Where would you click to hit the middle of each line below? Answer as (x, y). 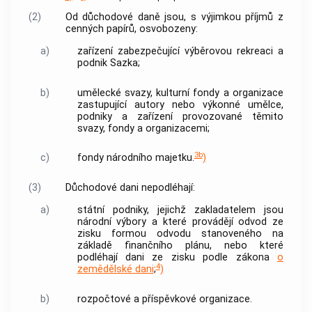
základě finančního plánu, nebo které (180, 246)
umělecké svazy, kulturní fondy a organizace (180, 93)
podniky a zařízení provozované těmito (180, 116)
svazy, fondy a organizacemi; (143, 128)
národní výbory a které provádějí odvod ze (180, 222)
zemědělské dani (115, 270)
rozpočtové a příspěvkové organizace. (164, 299)
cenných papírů (100, 29)
